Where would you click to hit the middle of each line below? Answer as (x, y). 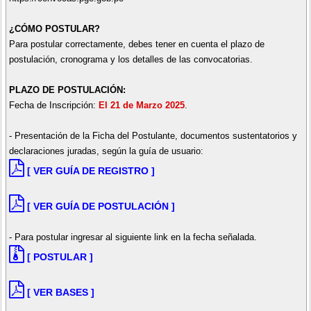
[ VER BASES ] (60, 292)
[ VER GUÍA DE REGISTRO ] (91, 170)
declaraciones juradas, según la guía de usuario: (106, 151)
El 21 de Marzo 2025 (141, 105)
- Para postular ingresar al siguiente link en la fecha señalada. (133, 237)
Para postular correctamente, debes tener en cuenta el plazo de (136, 44)
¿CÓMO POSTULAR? (54, 28)
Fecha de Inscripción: (53, 105)
